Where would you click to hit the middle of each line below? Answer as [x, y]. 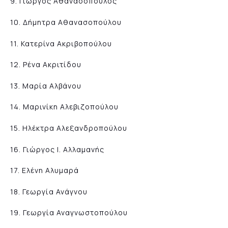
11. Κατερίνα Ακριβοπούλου [61, 43]
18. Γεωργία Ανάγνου [49, 191]
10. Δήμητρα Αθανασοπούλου [66, 22]
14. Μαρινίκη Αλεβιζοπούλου [64, 107]
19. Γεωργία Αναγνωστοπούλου [69, 213]
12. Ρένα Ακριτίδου [46, 65]
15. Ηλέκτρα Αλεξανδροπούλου [69, 128]
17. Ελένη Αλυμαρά [45, 170]
